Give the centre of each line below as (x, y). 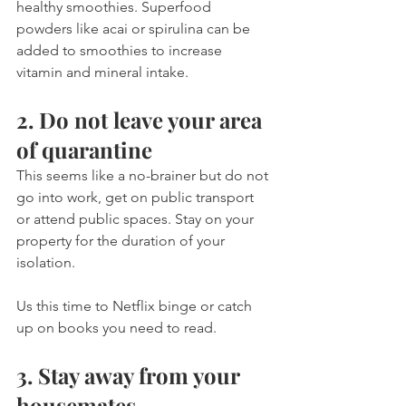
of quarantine (84, 150)
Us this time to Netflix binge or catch (136, 306)
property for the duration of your (122, 241)
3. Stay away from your (130, 376)
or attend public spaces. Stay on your (137, 219)
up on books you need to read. (116, 328)
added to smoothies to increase (121, 51)
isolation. (48, 263)
